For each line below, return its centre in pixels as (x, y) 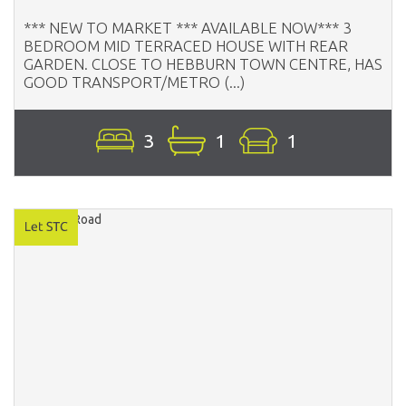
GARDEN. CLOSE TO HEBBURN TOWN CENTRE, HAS (203, 63)
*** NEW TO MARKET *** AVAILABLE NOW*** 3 (187, 27)
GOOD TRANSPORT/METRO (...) (134, 82)
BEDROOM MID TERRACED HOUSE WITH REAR (186, 45)
